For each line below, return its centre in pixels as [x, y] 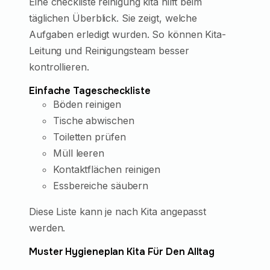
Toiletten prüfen [89, 137]
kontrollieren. [59, 67]
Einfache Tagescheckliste [90, 90]
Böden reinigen [87, 104]
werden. [47, 228]
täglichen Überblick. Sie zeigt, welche [113, 18]
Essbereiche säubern [101, 185]
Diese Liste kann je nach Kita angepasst [118, 211]
